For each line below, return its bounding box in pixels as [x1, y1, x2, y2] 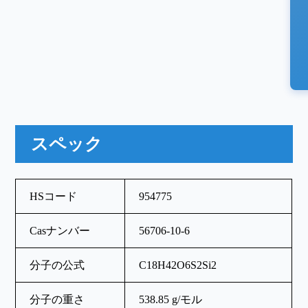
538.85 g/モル [139, 293, 203, 305]
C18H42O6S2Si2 [139, 258, 217, 271]
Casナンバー [30, 224, 91, 236]
